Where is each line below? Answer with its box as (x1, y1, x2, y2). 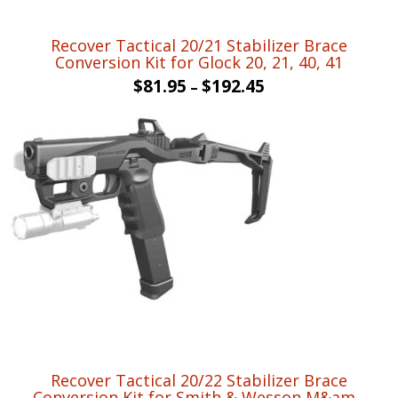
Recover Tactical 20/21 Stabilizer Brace (51, 34, 347, 56)
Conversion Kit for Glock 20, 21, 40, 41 (55, 51, 343, 73)
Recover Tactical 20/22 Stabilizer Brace (51, 369, 347, 391)
